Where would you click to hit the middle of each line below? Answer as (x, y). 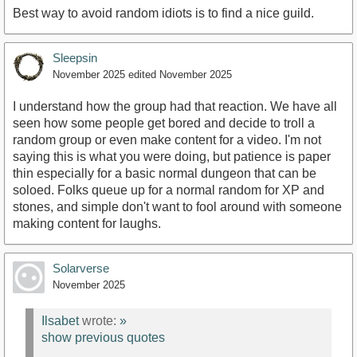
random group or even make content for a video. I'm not (167, 140)
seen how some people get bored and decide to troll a (164, 124)
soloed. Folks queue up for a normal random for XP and (169, 190)
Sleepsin (75, 58)
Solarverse (81, 269)
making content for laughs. (87, 224)
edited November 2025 (180, 75)
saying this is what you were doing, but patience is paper (172, 157)
